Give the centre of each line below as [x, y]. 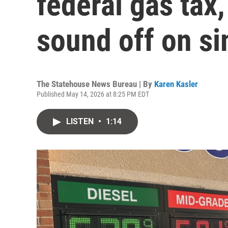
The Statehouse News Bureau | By [95, 84]
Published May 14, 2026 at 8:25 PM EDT [93, 94]
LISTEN [81, 121]
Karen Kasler [176, 84]
